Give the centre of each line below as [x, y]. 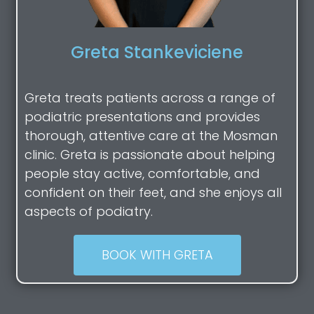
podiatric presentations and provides [142, 117]
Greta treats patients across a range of [150, 98]
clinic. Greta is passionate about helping [150, 155]
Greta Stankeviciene [157, 53]
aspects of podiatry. [89, 212]
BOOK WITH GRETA [157, 255]
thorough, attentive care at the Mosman [151, 136]
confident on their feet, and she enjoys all [153, 193]
